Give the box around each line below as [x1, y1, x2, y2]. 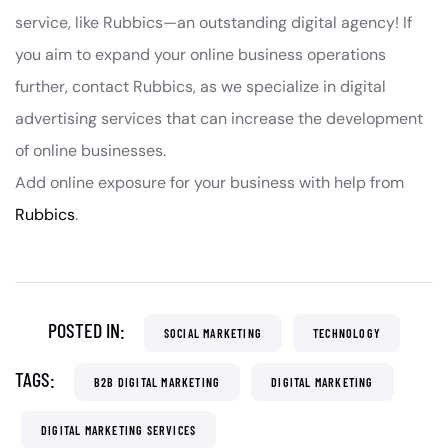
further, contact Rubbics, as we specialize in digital [15, 76, 386, 97]
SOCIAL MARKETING [163, 326, 263, 340]
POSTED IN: [47, 318, 129, 342]
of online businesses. [15, 140, 166, 161]
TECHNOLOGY [313, 326, 381, 340]
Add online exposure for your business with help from [15, 172, 404, 193]
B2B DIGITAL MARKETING [94, 375, 221, 389]
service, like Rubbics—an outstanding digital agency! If [15, 12, 412, 33]
